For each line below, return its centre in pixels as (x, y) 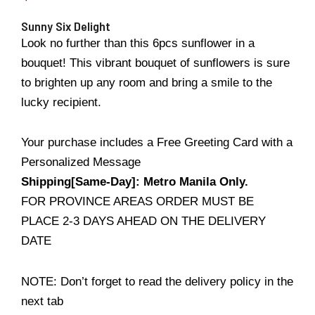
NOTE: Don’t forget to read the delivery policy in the (157, 282)
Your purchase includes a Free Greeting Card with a (157, 143)
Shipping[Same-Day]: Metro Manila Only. (135, 182)
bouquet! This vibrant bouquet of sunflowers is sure (155, 63)
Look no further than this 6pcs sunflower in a (138, 43)
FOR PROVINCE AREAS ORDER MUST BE (137, 202)
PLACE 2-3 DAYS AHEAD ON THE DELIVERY (143, 221)
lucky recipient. (61, 102)
